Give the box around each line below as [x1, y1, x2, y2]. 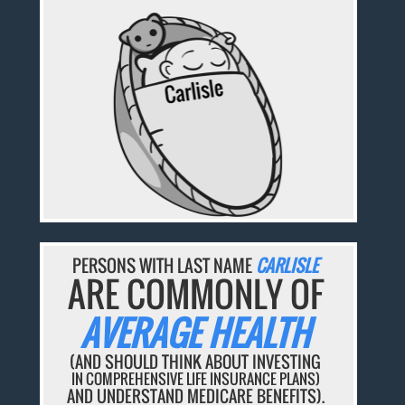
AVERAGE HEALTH [80, 307, 311, 359]
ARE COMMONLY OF [67, 268, 324, 320]
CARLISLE [256, 252, 319, 278]
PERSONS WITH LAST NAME [72, 252, 257, 278]
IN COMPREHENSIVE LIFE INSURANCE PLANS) [71, 368, 320, 391]
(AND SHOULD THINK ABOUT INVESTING [70, 350, 322, 374]
